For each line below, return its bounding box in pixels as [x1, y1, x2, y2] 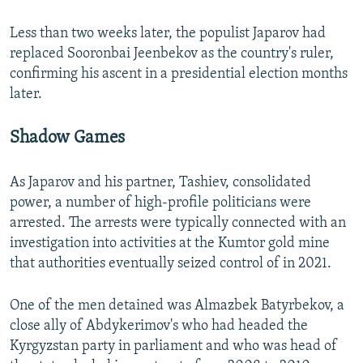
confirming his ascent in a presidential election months [10, 66, 348, 83]
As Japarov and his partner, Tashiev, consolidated [10, 175, 311, 191]
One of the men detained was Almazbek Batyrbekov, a [10, 298, 344, 314]
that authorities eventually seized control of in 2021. [10, 256, 331, 272]
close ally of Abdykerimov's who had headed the [10, 318, 308, 335]
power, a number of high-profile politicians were [10, 195, 311, 211]
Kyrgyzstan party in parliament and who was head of [10, 339, 337, 355]
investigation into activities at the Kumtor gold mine [10, 236, 330, 252]
